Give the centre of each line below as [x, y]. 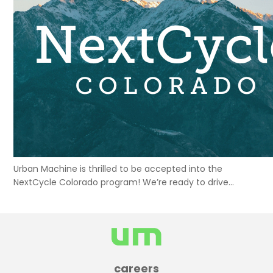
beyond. [31, 209]
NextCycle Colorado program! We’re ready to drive [121, 182]
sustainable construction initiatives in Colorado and [123, 196]
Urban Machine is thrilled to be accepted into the [118, 169]
